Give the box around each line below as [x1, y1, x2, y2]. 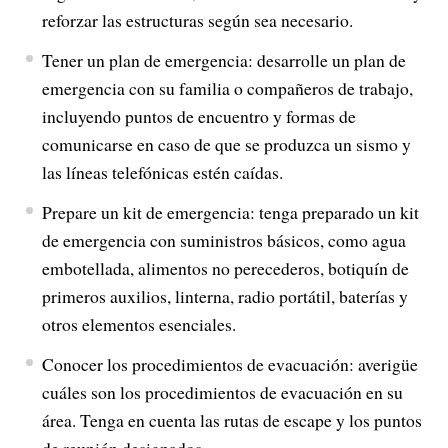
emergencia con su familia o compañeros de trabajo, [41, 76, 413, 100]
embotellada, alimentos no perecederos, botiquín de [41, 256, 409, 280]
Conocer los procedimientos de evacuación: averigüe [41, 352, 418, 376]
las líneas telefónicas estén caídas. [41, 160, 283, 184]
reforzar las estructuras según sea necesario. [41, 8, 353, 32]
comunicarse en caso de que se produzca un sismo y [41, 132, 411, 156]
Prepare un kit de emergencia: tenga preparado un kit [41, 200, 419, 224]
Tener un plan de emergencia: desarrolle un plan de [41, 48, 406, 72]
